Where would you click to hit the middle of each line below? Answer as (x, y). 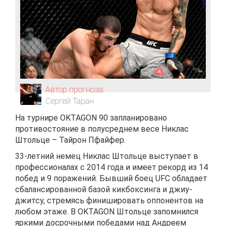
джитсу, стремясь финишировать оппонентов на (109, 201)
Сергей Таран (70, 101)
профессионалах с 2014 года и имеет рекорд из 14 (111, 167)
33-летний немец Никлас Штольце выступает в (107, 156)
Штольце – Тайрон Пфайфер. (70, 140)
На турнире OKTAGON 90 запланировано (91, 118)
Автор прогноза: (75, 90)
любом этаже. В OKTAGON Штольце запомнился (107, 212)
